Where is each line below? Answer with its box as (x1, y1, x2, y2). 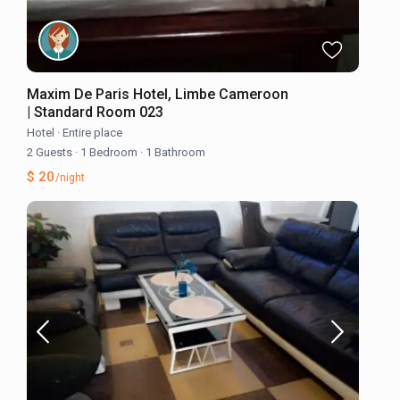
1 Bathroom (143, 145, 206, 159)
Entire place (62, 125, 123, 139)
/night (53, 171, 86, 184)
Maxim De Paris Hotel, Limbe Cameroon (27, 85, 289, 103)
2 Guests (27, 145, 76, 159)
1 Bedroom (78, 145, 141, 159)
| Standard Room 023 (27, 103, 164, 121)
